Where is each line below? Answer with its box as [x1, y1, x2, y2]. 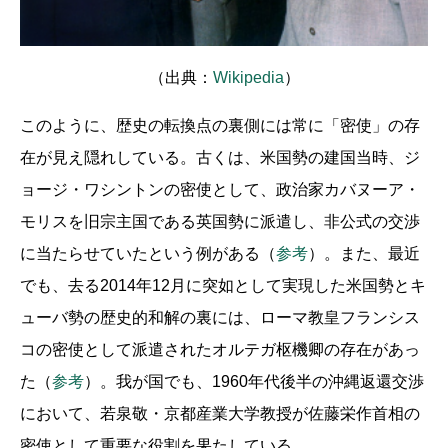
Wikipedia [212, 69, 284, 86]
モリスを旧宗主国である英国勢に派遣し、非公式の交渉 [20, 213, 420, 230]
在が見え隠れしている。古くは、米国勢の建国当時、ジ [20, 149, 420, 166]
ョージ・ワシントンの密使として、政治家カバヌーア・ [20, 181, 420, 198]
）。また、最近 [308, 245, 420, 262]
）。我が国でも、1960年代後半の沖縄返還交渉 [84, 373, 424, 390]
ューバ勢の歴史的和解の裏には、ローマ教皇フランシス [20, 309, 420, 326]
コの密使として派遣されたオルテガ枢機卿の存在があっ [20, 341, 420, 358]
